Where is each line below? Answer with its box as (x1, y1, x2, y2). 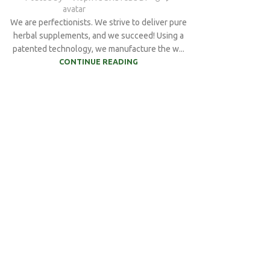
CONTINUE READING (59, 57, 139, 66)
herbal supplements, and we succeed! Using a (13, 31, 184, 41)
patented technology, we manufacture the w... (13, 44, 185, 54)
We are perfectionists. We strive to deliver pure (10, 17, 187, 28)
